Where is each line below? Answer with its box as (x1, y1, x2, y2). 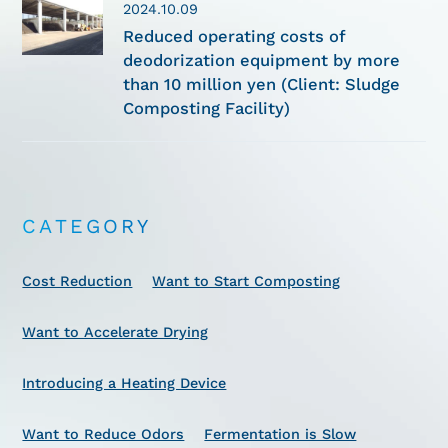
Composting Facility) (123, 98, 291, 118)
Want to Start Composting (152, 272, 341, 289)
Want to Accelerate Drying (22, 323, 209, 340)
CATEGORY (22, 214, 152, 238)
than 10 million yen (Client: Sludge (123, 74, 401, 94)
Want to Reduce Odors (22, 425, 185, 442)
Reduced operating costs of (123, 26, 347, 46)
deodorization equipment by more (123, 50, 401, 70)
